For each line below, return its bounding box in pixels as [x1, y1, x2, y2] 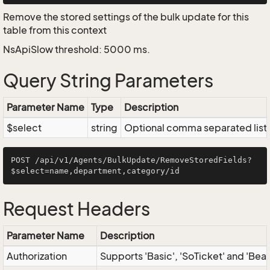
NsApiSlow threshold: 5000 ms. [3, 43, 150, 55]
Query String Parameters [3, 70, 213, 92]
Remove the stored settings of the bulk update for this [3, 11, 249, 23]
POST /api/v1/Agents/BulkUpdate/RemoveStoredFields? [11, 155, 252, 165]
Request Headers [3, 198, 150, 220]
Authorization [7, 250, 67, 262]
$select [7, 122, 42, 134]
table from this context [3, 24, 107, 36]
